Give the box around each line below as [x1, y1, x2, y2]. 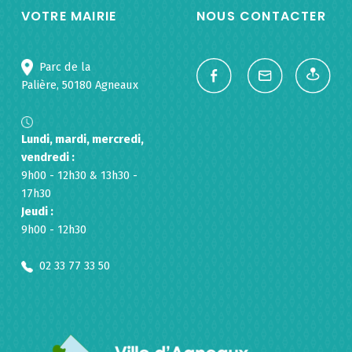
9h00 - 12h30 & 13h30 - [20, 168, 137, 183]
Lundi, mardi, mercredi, [20, 132, 144, 147]
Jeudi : [20, 204, 53, 219]
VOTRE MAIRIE [20, 7, 117, 26]
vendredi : [20, 150, 75, 165]
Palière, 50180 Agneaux [20, 78, 138, 93]
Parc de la [32, 60, 90, 75]
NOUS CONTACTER [196, 7, 326, 26]
